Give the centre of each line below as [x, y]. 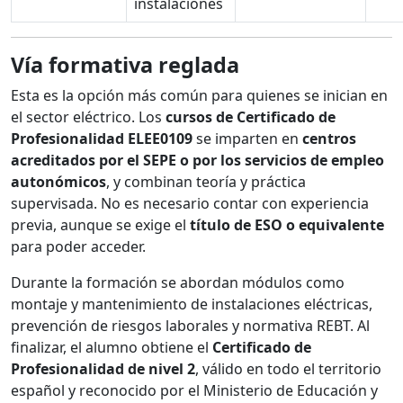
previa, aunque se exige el [100, 225]
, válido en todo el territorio [288, 369]
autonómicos [58, 182]
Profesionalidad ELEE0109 [102, 139]
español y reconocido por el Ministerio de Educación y [194, 391]
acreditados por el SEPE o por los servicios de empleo [197, 161]
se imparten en [247, 139]
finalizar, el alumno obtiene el [112, 348]
